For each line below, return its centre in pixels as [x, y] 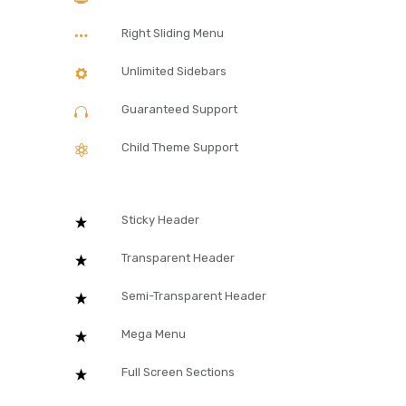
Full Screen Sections [178, 372]
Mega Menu [154, 333]
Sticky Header [160, 219]
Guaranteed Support [179, 109]
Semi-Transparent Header [194, 295]
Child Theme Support [180, 147]
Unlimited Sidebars [174, 71]
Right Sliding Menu [173, 33]
